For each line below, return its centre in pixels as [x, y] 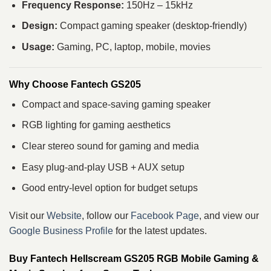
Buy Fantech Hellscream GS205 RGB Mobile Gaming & [134, 258]
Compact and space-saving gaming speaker [116, 104]
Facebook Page [165, 215]
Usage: [38, 47]
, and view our [229, 215]
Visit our [28, 215]
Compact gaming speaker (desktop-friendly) [152, 26]
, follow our [106, 215]
